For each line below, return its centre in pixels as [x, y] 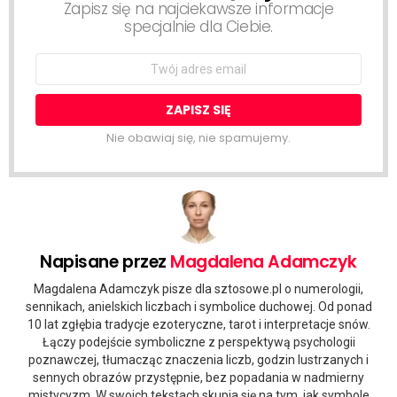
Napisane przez [105, 261]
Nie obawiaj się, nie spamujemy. [198, 137]
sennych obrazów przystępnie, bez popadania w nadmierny [198, 378]
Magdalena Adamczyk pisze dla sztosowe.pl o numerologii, [198, 289]
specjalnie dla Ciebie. [198, 26]
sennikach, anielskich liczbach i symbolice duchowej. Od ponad [198, 307]
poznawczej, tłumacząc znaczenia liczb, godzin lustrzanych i [198, 360]
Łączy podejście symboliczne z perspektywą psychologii [198, 343]
